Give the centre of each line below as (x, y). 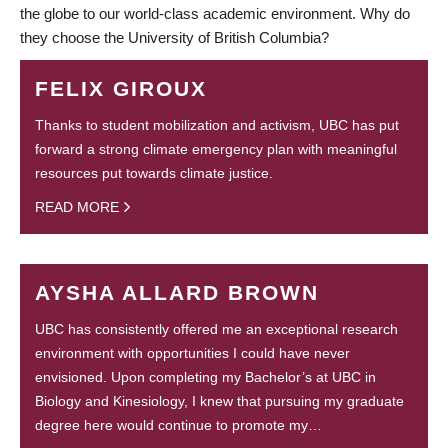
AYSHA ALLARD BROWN (177, 293)
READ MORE (77, 206)
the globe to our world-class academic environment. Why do (215, 13)
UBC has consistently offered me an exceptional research (216, 329)
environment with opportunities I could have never (192, 353)
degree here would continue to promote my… (178, 425)
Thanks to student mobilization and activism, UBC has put (217, 124)
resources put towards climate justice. (154, 172)
